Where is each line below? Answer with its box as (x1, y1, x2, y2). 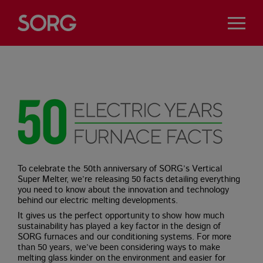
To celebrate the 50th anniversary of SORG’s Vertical (18, 162, 222, 176)
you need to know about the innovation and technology (18, 183, 229, 197)
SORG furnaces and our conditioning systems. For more (18, 230, 232, 244)
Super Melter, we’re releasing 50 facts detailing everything (18, 173, 241, 186)
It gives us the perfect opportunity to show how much (18, 209, 224, 222)
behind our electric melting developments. (18, 194, 178, 207)
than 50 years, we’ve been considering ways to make (18, 241, 220, 254)
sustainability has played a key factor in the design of (18, 220, 221, 233)
